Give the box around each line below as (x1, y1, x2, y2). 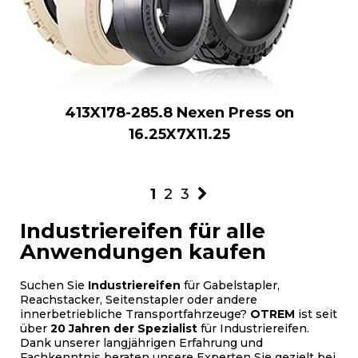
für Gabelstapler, (181, 277, 280, 292)
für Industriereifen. (197, 320, 309, 336)
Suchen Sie (20, 277, 88, 292)
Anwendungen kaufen (20, 238, 266, 265)
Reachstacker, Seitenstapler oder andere (20, 292, 257, 307)
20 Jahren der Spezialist (50, 320, 197, 336)
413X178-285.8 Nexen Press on (64, 103, 294, 121)
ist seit (295, 306, 337, 321)
